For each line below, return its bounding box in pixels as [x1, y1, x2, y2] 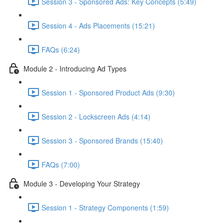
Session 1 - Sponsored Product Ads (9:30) [41, 87, 175, 97]
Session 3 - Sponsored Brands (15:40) [41, 135, 163, 145]
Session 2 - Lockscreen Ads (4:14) [41, 111, 150, 121]
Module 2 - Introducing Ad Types [23, 63, 126, 73]
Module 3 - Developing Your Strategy [23, 178, 140, 188]
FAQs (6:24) [41, 44, 80, 54]
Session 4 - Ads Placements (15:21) [41, 20, 155, 30]
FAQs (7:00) [41, 159, 80, 169]
